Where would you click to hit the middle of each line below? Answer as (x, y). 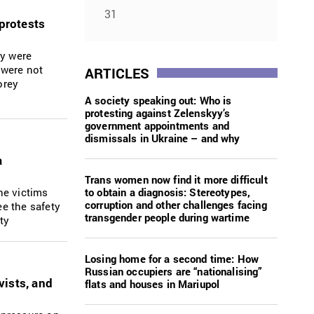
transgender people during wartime (167, 217)
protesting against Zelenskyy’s (158, 112)
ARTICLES (117, 73)
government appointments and (157, 125)
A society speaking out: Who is (158, 100)
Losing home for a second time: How (172, 258)
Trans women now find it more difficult (176, 179)
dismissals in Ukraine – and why (163, 138)
